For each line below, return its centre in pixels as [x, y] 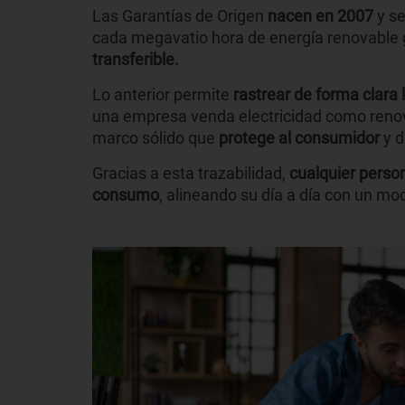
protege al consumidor [301, 138]
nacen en [301, 16]
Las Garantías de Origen [180, 16]
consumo [126, 195]
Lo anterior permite [163, 95]
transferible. [136, 60]
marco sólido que [155, 138]
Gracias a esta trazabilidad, [191, 174]
